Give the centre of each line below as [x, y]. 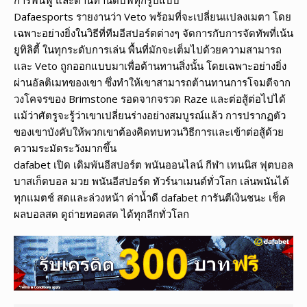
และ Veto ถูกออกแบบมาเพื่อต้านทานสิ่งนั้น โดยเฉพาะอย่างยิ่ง [150, 65]
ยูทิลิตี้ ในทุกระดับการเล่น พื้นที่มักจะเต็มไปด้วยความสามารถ [148, 49]
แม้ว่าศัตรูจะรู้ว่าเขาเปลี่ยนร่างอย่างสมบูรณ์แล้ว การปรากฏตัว [150, 115]
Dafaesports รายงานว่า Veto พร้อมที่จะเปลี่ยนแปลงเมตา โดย [152, 16]
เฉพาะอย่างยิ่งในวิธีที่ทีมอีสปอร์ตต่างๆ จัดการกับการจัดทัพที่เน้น [153, 33]
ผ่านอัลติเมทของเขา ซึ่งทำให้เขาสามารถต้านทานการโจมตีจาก [152, 82]
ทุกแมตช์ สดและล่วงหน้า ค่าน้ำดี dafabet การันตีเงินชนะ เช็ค [150, 197]
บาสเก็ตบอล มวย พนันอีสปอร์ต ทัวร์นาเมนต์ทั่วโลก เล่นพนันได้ [151, 181]
